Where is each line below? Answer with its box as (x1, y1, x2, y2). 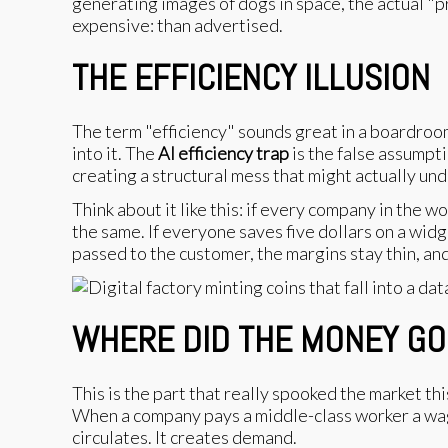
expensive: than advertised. (72, 13, 283, 36)
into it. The (72, 141, 158, 164)
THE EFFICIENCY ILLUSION (72, 54, 430, 101)
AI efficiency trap (158, 141, 289, 164)
